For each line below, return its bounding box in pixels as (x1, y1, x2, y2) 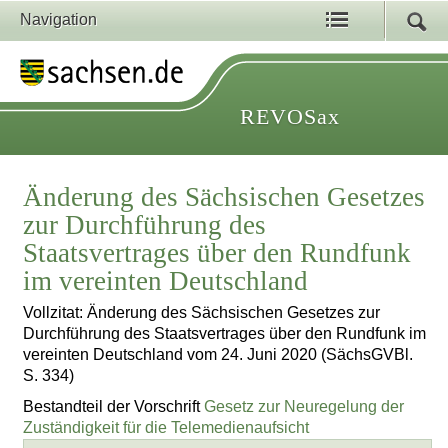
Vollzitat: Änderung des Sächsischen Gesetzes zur (23, 304, 381, 322)
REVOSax (240, 104, 340, 129)
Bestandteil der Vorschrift (23, 397, 205, 415)
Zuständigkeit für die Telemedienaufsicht (23, 418, 310, 436)
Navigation (20, 11, 97, 28)
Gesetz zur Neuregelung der (204, 397, 405, 415)
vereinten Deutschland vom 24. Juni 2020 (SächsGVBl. (23, 346, 414, 364)
